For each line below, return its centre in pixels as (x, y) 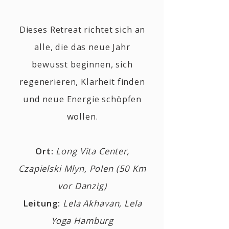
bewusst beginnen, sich (82, 64)
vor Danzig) (82, 186)
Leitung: (42, 203)
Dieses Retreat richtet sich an (82, 29)
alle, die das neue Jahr (82, 47)
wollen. (82, 116)
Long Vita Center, (93, 151)
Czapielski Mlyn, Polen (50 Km (82, 168)
